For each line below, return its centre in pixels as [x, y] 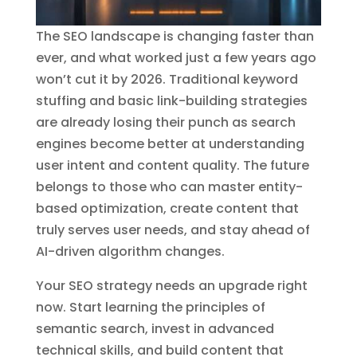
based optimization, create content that [167, 209]
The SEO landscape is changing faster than [175, 37]
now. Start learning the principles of [150, 308]
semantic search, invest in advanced [155, 329]
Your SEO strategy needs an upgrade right [171, 286]
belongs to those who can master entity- [169, 187]
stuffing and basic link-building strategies [171, 101]
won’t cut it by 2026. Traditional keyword [167, 80]
